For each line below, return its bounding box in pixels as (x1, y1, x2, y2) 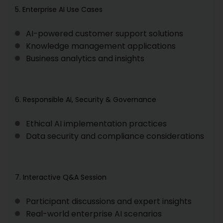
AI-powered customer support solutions (26, 28, 183, 39)
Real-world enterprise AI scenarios (26, 208, 162, 220)
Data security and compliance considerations (26, 130, 204, 142)
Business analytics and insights (26, 53, 144, 64)
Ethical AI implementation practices (26, 118, 167, 129)
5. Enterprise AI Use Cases (15, 4, 103, 14)
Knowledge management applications (26, 40, 176, 52)
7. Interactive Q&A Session (15, 172, 107, 182)
